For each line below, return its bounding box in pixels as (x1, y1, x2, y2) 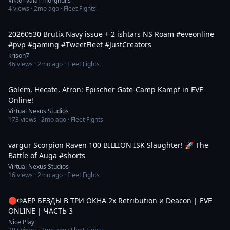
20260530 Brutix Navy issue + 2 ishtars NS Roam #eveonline (8, 29, 214, 39)
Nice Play (8, 218, 34, 226)
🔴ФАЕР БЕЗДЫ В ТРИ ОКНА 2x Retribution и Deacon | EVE (8, 196, 212, 205)
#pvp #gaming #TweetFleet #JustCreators (61, 40, 151, 49)
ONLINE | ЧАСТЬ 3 (8, 206, 73, 216)
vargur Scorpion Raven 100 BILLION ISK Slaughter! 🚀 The (8, 140, 208, 150)
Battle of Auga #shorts (8, 150, 85, 160)
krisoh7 (8, 51, 29, 60)
